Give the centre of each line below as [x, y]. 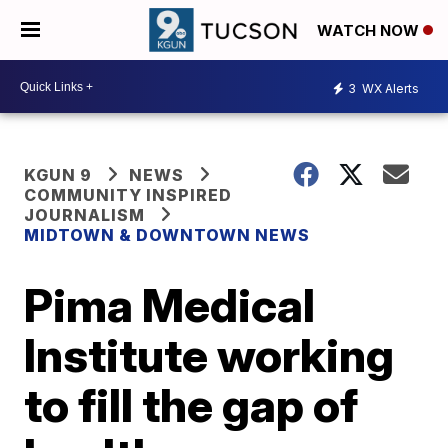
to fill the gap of [191, 405]
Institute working [209, 355]
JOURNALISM [85, 215]
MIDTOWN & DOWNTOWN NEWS [167, 235]
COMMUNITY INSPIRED [128, 195]
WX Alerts [389, 88]
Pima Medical [170, 305]
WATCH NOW [370, 31]
